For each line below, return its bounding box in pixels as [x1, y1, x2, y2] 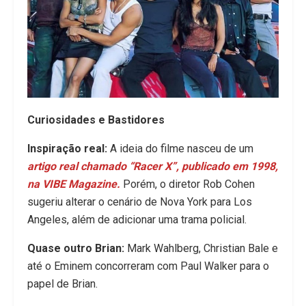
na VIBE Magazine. [27, 178, 120, 191]
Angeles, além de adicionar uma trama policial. [27, 213, 247, 227]
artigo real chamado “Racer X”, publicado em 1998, [27, 160, 278, 173]
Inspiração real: [27, 142, 107, 156]
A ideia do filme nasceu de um [107, 142, 253, 156]
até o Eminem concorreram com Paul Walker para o [27, 260, 269, 273]
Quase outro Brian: [27, 242, 124, 255]
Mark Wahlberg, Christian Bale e [124, 242, 278, 255]
